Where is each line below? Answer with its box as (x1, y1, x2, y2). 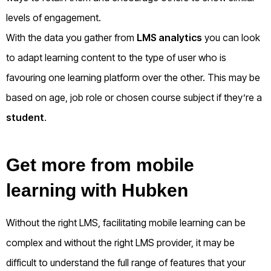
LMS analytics (137, 31, 202, 44)
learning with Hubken (6, 180, 188, 201)
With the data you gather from (6, 31, 137, 44)
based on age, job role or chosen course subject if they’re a (6, 91, 262, 104)
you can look (202, 31, 260, 44)
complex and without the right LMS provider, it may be (6, 237, 235, 249)
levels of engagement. (6, 11, 103, 24)
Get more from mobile (6, 155, 194, 175)
